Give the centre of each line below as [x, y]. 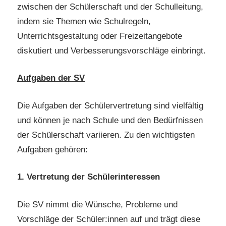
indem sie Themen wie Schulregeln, [84, 21]
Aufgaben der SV [51, 78]
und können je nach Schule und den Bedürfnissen [110, 120]
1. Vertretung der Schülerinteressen [89, 177]
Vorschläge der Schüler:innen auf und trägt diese [109, 219]
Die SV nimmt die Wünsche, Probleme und [97, 204]
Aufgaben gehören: [52, 149]
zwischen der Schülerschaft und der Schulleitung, [110, 7]
